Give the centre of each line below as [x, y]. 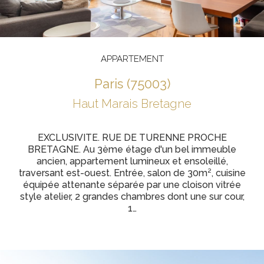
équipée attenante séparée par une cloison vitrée [132, 185]
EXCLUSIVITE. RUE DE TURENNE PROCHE [132, 138]
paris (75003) [136, 84]
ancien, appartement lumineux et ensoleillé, [132, 161]
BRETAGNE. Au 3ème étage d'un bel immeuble [132, 149]
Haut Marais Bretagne [132, 104]
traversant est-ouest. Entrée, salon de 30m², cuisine [132, 173]
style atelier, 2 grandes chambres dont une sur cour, [132, 197]
